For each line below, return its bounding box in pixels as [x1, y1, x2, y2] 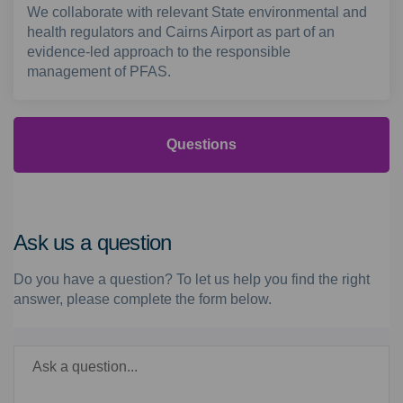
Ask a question [13, 329, 100, 345]
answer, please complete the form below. [13, 291, 272, 308]
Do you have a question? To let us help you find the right [13, 272, 370, 288]
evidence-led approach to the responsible [27, 44, 291, 59]
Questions [166, 137, 237, 152]
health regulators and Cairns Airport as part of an [27, 24, 335, 40]
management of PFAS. [27, 64, 171, 79]
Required [103, 328, 156, 344]
